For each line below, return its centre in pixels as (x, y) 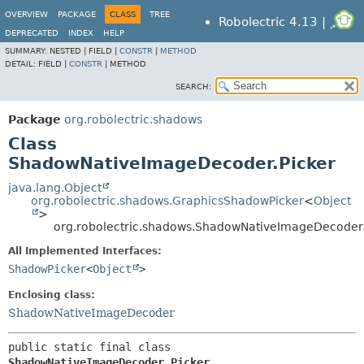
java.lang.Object (55, 188)
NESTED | (69, 51)
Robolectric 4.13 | (275, 22)
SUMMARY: (27, 51)
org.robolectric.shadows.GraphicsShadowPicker (167, 201)
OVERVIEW (26, 14)
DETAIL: (22, 64)
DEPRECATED (32, 33)
